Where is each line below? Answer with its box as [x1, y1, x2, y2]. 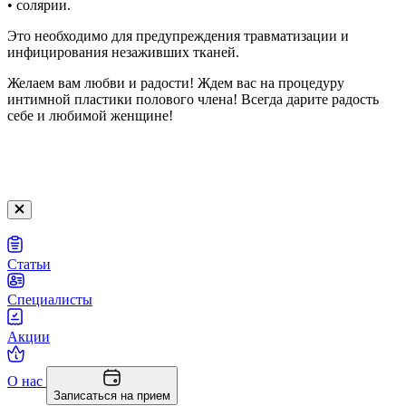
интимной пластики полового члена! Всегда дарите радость [7, 91, 379, 107]
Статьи [7, 256, 51, 272]
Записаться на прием [53, 388, 170, 402]
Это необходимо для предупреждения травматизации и [7, 27, 349, 43]
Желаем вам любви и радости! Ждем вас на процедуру [7, 74, 344, 91]
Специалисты [7, 291, 92, 307]
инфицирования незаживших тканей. [7, 43, 239, 60]
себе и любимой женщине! [7, 107, 173, 123]
